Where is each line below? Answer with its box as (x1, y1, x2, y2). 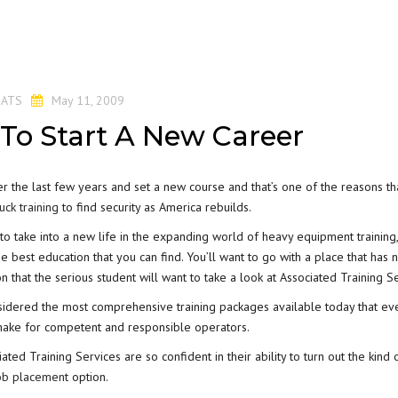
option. (68, 369, 108, 385)
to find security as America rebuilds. (59, 199, 251, 215)
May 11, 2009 (52, 92, 124, 108)
